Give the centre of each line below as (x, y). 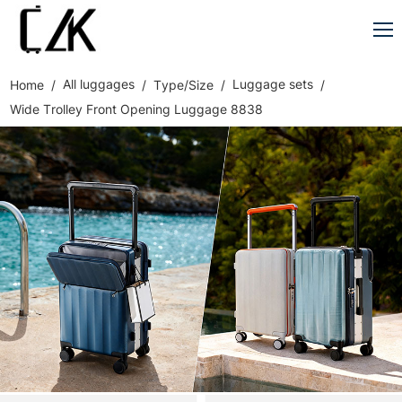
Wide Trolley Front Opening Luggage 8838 (137, 109)
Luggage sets (273, 84)
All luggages (99, 84)
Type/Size (184, 84)
